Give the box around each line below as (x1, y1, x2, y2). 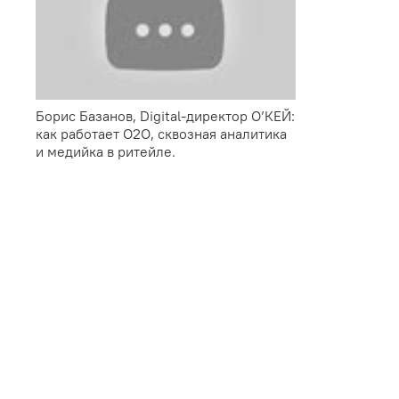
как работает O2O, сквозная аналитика (36, 124, 287, 142)
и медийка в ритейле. (36, 142, 175, 160)
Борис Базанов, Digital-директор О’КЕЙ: (36, 106, 295, 125)
